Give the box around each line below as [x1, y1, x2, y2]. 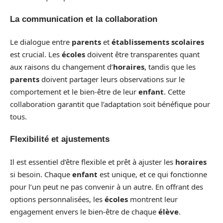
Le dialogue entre [10, 36, 72, 47]
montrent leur [128, 194, 178, 204]
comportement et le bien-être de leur [10, 86, 138, 97]
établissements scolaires [111, 36, 204, 47]
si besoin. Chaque [10, 169, 72, 179]
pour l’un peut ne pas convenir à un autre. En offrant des [10, 181, 203, 192]
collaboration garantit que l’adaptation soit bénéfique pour [10, 99, 210, 109]
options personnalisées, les [10, 194, 105, 204]
